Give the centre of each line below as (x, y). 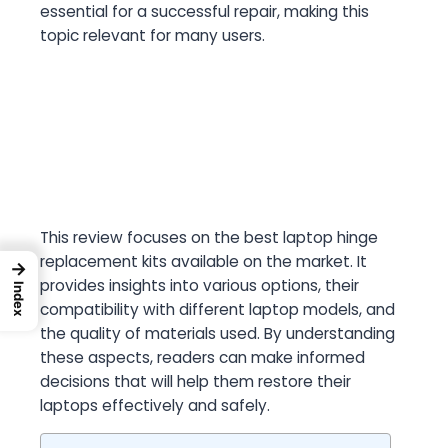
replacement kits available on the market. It (203, 262)
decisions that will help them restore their (195, 382)
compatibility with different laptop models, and (217, 310)
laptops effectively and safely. (155, 406)
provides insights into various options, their (199, 286)
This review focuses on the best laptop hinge (209, 238)
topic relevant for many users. (152, 36)
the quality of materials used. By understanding (217, 334)
